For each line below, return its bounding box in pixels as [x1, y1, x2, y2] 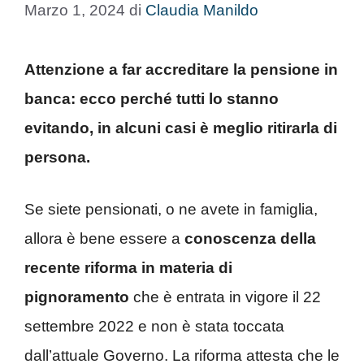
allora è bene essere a [24, 230, 184, 247]
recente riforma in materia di [24, 259, 232, 276]
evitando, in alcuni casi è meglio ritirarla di [24, 119, 337, 136]
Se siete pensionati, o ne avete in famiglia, [24, 201, 318, 218]
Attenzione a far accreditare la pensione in [24, 60, 338, 78]
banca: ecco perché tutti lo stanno [24, 89, 279, 107]
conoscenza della [184, 230, 316, 247]
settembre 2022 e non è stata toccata [24, 318, 284, 335]
